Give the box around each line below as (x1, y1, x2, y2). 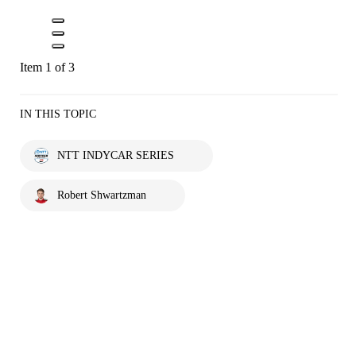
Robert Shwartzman (57, 188, 146, 201)
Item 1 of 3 (20, 60, 75, 74)
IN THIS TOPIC (20, 107, 96, 120)
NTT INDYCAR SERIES (57, 149, 174, 161)
